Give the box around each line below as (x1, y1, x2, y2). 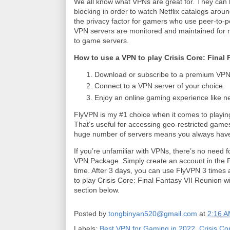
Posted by (74, 209, 108, 218)
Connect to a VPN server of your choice (94, 82, 223, 90)
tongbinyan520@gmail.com (108, 209, 197, 218)
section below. (74, 185, 120, 194)
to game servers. (74, 36, 131, 45)
